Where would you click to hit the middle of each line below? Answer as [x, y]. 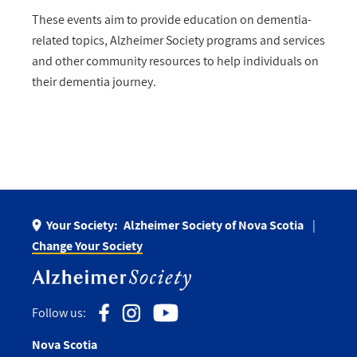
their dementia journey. [94, 82]
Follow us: [59, 312]
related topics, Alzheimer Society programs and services [178, 41]
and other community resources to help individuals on [175, 61]
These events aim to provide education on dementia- [172, 20]
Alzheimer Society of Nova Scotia [214, 226]
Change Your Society [87, 246]
